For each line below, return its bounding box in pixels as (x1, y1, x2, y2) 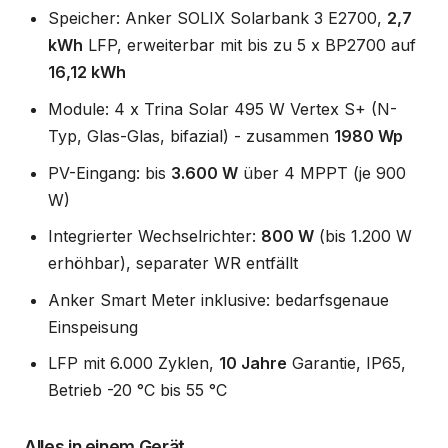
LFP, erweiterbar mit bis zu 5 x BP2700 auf (83, 35, 416, 56)
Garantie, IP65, (287, 353, 406, 374)
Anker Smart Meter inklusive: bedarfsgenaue (48, 289, 389, 310)
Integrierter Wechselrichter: (48, 226, 261, 247)
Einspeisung (48, 316, 138, 337)
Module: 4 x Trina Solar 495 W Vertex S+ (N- (48, 98, 397, 119)
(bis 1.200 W (314, 226, 412, 247)
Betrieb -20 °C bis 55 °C (48, 380, 227, 401)
